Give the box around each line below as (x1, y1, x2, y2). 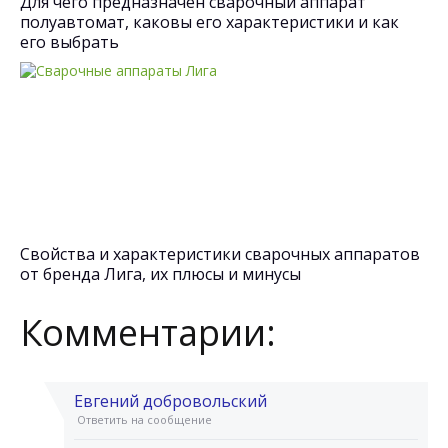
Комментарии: (20, 308, 276, 357)
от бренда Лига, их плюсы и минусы (20, 263, 301, 285)
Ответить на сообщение (77, 412, 212, 427)
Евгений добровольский (74, 390, 267, 412)
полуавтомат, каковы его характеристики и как (20, 11, 399, 33)
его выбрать (20, 31, 119, 53)
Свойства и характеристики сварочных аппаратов (20, 243, 420, 265)
